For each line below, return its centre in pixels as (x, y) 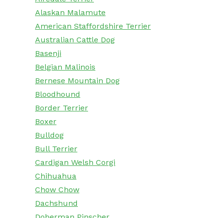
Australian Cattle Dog (75, 40)
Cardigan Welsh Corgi (75, 163)
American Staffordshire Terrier (93, 26)
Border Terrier (62, 108)
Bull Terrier (56, 149)
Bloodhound (58, 94)
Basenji (48, 54)
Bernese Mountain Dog (77, 81)
